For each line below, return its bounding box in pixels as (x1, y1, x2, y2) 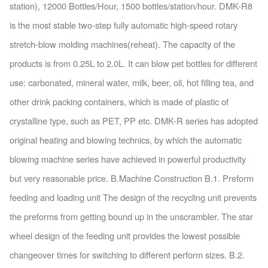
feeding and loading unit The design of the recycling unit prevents (9, 190, 257, 203)
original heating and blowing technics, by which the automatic (9, 133, 242, 146)
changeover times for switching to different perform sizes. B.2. (9, 248, 245, 261)
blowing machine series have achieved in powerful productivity (9, 152, 246, 165)
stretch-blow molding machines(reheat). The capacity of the (9, 37, 235, 50)
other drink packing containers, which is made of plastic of (9, 95, 229, 108)
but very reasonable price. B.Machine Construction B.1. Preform (9, 171, 254, 184)
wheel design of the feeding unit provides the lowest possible (9, 229, 240, 242)
